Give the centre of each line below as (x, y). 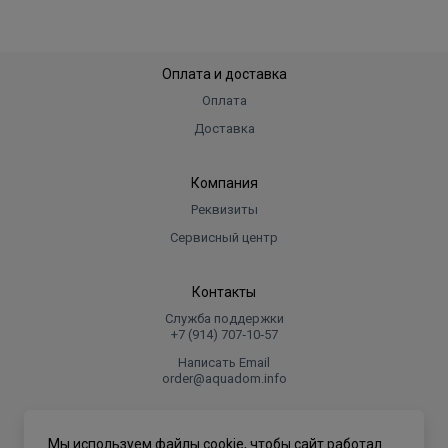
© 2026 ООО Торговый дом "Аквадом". (224, 432)
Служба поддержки (224, 318)
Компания (224, 183)
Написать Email (224, 362)
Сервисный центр (224, 237)
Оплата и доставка (224, 74)
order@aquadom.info (224, 378)
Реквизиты (224, 209)
